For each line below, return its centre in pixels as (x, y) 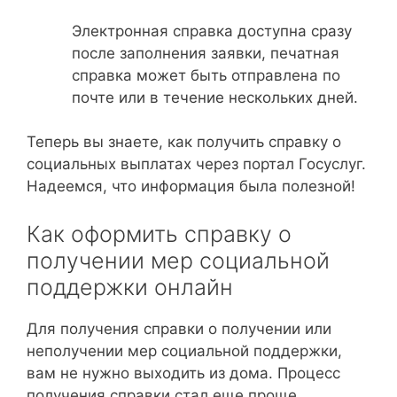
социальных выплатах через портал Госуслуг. (196, 164)
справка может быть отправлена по (206, 75)
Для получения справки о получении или (179, 328)
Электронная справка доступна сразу (212, 31)
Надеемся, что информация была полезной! (191, 186)
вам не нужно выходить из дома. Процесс (183, 373)
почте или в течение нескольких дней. (215, 97)
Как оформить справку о (159, 234)
